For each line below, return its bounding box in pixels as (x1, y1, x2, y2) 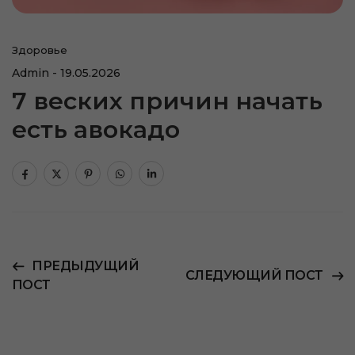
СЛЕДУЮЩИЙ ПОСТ (185, 267, 323, 283)
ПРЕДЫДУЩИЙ (32, 258, 139, 273)
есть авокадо (12, 115, 180, 145)
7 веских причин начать (12, 86, 323, 116)
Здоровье (12, 44, 67, 57)
